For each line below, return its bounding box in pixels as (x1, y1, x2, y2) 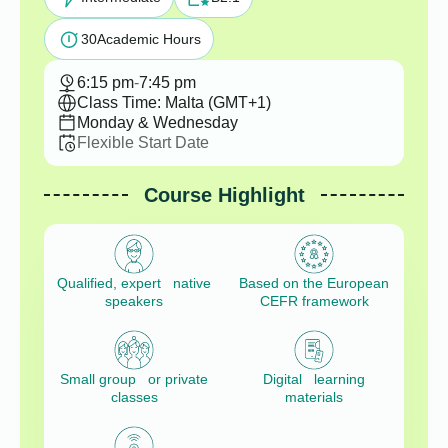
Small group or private (60, 371, 208, 388)
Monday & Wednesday (77, 114, 238, 131)
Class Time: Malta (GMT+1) (77, 94, 271, 111)
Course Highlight (143, 183, 305, 206)
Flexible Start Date (77, 134, 209, 151)
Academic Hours (97, 31, 201, 47)
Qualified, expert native (57, 275, 211, 292)
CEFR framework (259, 293, 369, 310)
